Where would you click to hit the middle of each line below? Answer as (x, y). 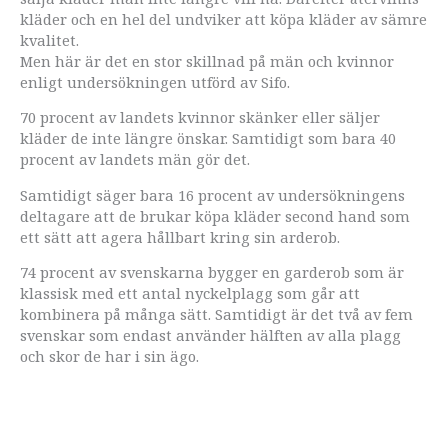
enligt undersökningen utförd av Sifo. (155, 81)
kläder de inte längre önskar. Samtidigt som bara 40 (208, 138)
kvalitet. (49, 39)
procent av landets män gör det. (135, 159)
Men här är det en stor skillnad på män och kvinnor (207, 60)
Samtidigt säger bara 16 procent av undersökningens (212, 194)
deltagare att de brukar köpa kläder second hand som (215, 215)
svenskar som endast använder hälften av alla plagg (210, 335)
